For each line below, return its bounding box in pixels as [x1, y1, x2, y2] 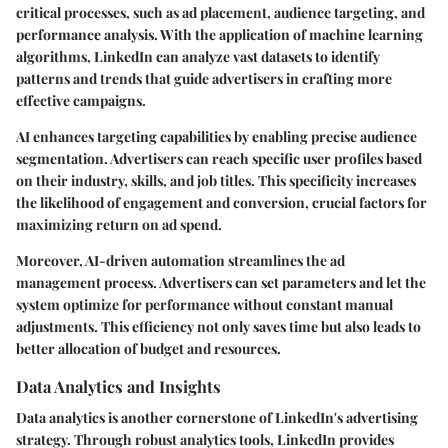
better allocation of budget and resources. [16, 338, 281, 358]
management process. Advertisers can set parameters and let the [16, 272, 426, 292]
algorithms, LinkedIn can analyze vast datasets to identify [16, 46, 380, 66]
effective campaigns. [16, 90, 146, 110]
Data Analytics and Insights [16, 374, 221, 397]
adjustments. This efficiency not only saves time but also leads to [16, 316, 421, 336]
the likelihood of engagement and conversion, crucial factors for [16, 192, 427, 212]
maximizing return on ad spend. [16, 214, 222, 234]
